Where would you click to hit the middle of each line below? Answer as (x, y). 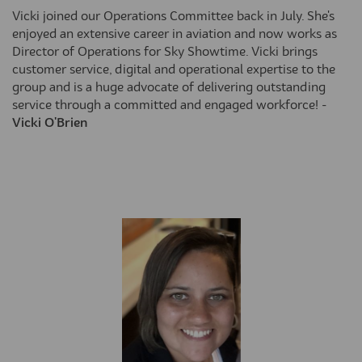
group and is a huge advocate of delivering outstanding (169, 88)
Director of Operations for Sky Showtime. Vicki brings (165, 52)
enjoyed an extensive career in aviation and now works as (175, 34)
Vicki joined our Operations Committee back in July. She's (173, 17)
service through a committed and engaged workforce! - (169, 105)
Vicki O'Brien (50, 123)
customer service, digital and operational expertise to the (174, 70)
